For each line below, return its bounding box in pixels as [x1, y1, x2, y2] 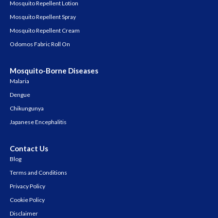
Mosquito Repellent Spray [10, 13, 76, 21]
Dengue [10, 91, 30, 99]
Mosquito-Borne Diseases [10, 66, 98, 75]
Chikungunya [10, 105, 44, 112]
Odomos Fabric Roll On [10, 40, 70, 48]
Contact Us [10, 144, 48, 153]
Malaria [10, 77, 29, 85]
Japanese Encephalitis [10, 118, 67, 126]
